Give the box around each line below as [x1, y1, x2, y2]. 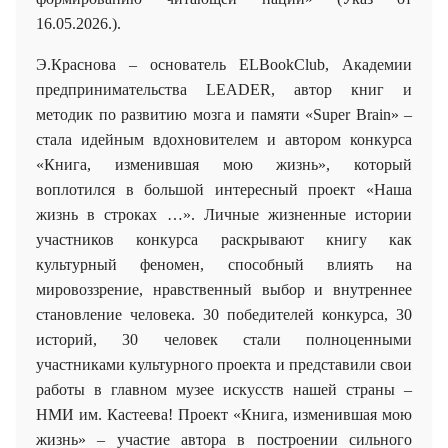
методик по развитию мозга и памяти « [36, 105, 313, 123]
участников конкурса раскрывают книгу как [36, 230, 412, 248]
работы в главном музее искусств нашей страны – [36, 380, 412, 398]
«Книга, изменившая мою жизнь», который [36, 155, 412, 173]
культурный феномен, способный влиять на [36, 255, 412, 273]
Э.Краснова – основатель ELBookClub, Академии [36, 55, 412, 73]
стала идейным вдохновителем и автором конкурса [36, 130, 412, 148]
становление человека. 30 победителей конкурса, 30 [36, 305, 412, 323]
